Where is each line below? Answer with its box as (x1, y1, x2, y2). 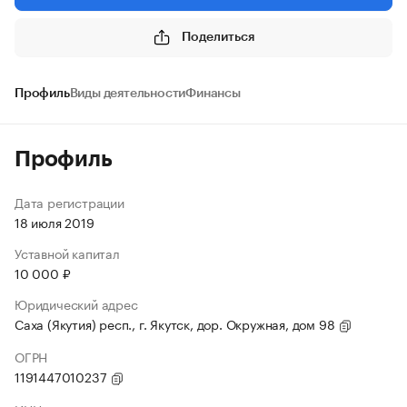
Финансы (185, 87, 241, 100)
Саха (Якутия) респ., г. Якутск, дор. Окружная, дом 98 (15, 313, 339, 333)
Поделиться (182, 30, 254, 44)
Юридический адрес (15, 293, 138, 313)
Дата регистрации (15, 192, 124, 212)
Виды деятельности (69, 87, 186, 100)
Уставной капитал (15, 243, 120, 263)
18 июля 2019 (15, 212, 94, 232)
